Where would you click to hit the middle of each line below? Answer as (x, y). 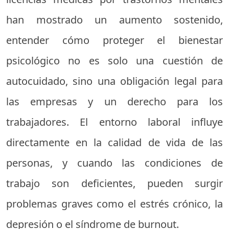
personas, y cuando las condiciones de (114, 163)
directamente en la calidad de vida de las (114, 142)
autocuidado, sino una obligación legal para (114, 81)
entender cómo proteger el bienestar (114, 40)
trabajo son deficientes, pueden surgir (114, 183)
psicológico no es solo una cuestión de (114, 60)
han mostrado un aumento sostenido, (114, 19)
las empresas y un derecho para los (114, 101)
